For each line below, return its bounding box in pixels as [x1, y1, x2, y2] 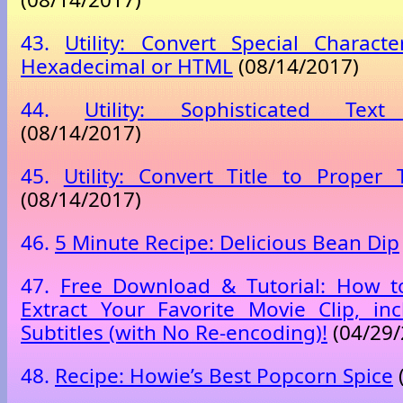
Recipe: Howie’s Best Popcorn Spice [55, 362, 393, 390]
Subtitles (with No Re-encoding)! [21, 318, 327, 347]
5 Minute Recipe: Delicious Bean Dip [55, 228, 399, 257]
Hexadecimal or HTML [21, 52, 233, 80]
